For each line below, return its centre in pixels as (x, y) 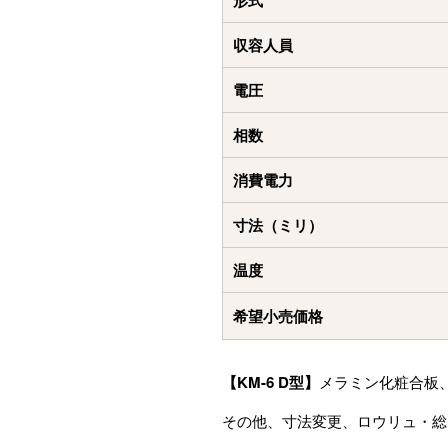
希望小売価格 (278, 316)
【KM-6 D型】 (270, 382)
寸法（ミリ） (278, 225)
